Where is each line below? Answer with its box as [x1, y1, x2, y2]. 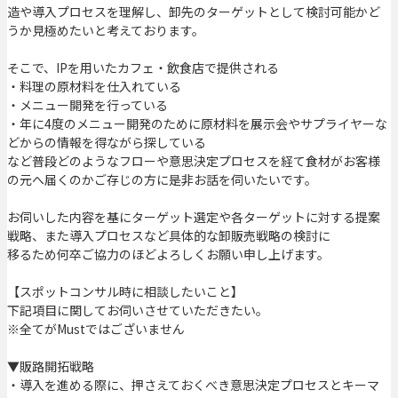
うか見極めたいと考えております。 [7, 21, 204, 40]
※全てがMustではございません [7, 320, 185, 338]
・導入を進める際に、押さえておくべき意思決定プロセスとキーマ [7, 376, 379, 394]
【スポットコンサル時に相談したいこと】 [7, 283, 243, 301]
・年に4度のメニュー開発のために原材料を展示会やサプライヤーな [7, 115, 387, 133]
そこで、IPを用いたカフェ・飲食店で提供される [7, 59, 279, 77]
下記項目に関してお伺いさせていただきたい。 [7, 301, 268, 320]
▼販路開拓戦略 [7, 357, 94, 376]
